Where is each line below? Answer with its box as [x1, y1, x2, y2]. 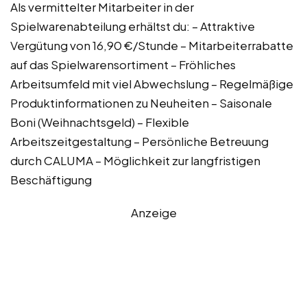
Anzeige [130, 204, 177, 220]
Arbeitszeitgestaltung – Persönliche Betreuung [10, 133, 269, 149]
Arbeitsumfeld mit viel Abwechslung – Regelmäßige [10, 75, 293, 91]
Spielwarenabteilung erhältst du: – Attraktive [10, 18, 255, 34]
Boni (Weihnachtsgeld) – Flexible [10, 114, 189, 130]
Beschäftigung [10, 171, 92, 187]
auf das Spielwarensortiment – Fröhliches [10, 56, 236, 72]
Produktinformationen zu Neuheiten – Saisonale [10, 95, 272, 110]
